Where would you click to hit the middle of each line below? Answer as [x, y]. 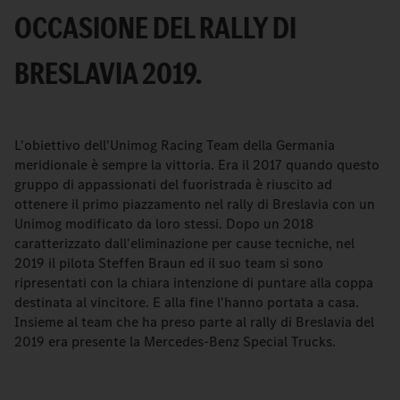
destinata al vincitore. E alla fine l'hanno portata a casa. [187, 302]
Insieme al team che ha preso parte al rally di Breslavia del [194, 322]
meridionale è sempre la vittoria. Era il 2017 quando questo [197, 165]
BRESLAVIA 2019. [108, 73]
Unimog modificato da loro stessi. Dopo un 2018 [164, 224]
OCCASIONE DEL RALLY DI [155, 28]
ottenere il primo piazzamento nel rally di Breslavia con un [195, 204]
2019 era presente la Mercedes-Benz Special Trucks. [175, 342]
